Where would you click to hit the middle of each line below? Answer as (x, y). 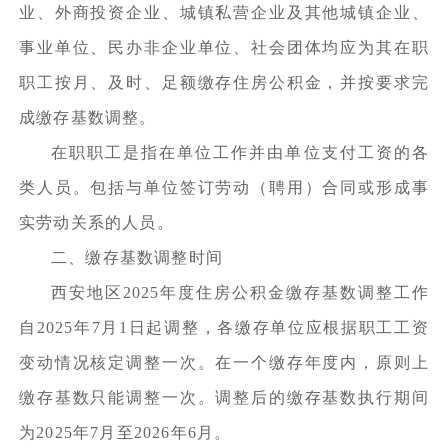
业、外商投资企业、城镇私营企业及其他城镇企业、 (224, 12)
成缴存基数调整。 (88, 117)
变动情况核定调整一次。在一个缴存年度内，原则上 (224, 362)
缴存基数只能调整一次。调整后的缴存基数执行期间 (224, 397)
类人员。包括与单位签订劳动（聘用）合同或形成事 (224, 187)
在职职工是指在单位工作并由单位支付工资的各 (240, 152)
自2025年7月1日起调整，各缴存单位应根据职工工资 (224, 327)
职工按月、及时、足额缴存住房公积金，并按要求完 (224, 82)
